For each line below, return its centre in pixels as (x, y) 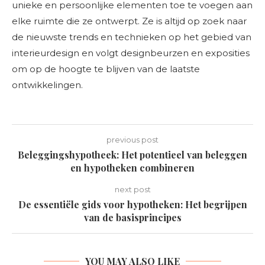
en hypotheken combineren (132, 168)
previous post (132, 140)
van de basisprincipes (132, 217)
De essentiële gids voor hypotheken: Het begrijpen (132, 204)
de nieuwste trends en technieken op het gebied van (132, 37)
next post (132, 189)
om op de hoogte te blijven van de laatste (106, 69)
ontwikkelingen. (47, 85)
